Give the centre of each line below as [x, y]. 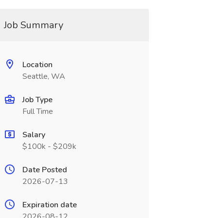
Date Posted [45, 170]
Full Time [37, 111]
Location [37, 65]
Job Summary [33, 25]
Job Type [37, 100]
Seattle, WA [44, 76]
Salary [34, 135]
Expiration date [49, 205]
